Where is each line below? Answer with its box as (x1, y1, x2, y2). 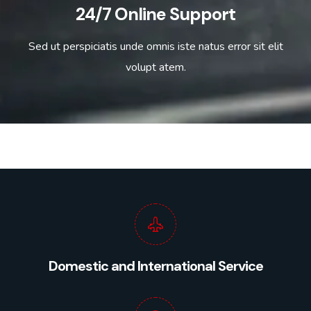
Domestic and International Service (48, 257, 263, 275)
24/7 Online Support (76, 3, 235, 26)
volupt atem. (125, 60, 186, 75)
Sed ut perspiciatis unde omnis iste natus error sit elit (28, 39, 283, 54)
